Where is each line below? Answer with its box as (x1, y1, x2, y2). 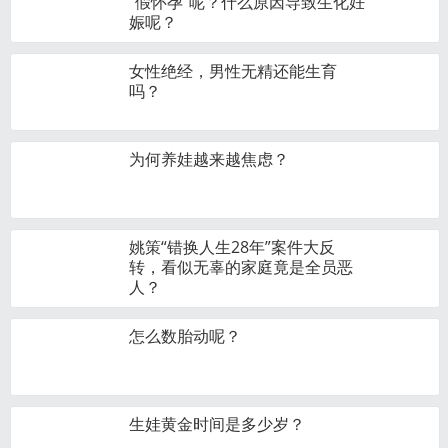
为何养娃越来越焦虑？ (129, 148, 289, 170)
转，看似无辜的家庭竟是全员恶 (129, 256, 353, 278)
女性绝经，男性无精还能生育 (129, 60, 337, 82)
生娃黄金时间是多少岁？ (129, 413, 305, 435)
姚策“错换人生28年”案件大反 (129, 236, 335, 258)
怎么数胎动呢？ (129, 325, 241, 347)
